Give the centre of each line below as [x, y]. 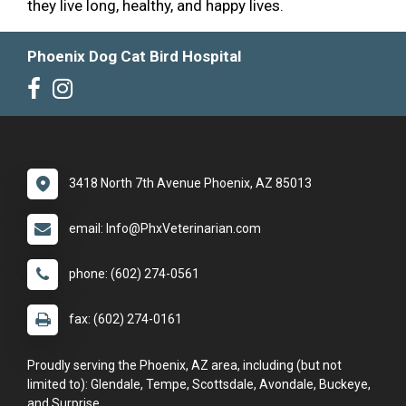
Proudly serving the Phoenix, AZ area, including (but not [184, 366]
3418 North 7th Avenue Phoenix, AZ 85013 [190, 184]
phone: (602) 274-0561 [134, 274]
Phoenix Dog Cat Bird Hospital [134, 57]
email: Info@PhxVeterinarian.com [165, 229]
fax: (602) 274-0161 [126, 319]
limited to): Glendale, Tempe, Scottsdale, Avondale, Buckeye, [199, 385]
